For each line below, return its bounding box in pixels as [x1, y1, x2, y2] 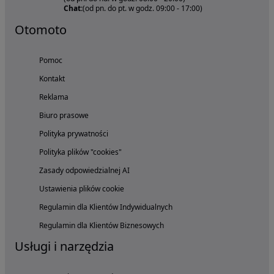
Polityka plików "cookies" [39, 147, 122, 158]
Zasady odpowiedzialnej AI [39, 165, 130, 176]
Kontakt [39, 73, 65, 84]
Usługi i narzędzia [15, 238, 114, 255]
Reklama [39, 92, 68, 103]
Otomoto [15, 21, 67, 39]
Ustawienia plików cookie [39, 183, 124, 194]
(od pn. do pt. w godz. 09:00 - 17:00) [83, 3, 202, 14]
